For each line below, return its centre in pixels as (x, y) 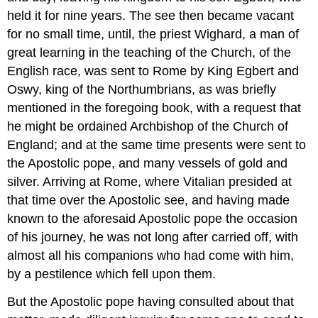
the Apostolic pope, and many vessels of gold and (148, 164)
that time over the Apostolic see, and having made (149, 201)
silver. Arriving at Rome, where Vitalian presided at (150, 182)
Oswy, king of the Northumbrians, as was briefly (142, 90)
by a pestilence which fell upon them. (112, 274)
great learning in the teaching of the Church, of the (149, 53)
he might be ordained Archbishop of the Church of (148, 127)
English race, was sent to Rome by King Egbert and (153, 71)
